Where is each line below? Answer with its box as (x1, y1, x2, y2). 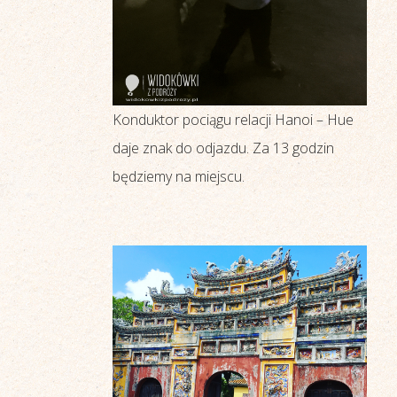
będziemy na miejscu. (113, 167, 245, 187)
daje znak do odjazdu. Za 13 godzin (113, 138, 334, 159)
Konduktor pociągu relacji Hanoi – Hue (113, 110, 354, 130)
